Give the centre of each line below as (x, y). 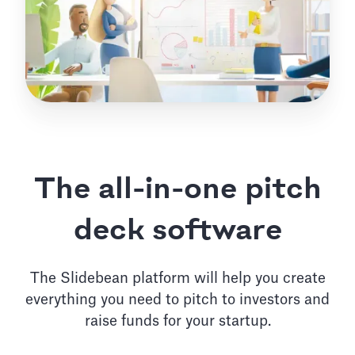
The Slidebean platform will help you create (177, 279)
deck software (177, 232)
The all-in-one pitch (177, 191)
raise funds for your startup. (177, 321)
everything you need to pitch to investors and (177, 300)
